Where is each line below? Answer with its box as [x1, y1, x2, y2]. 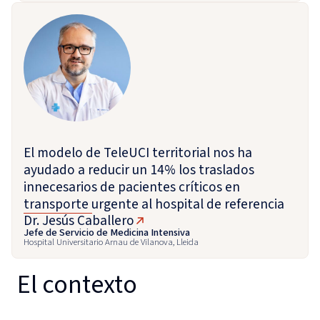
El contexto [17, 266, 137, 303]
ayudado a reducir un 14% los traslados [24, 159, 254, 180]
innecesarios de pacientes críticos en [24, 176, 240, 197]
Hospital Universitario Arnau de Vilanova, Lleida [24, 235, 199, 249]
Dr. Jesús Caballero [24, 210, 134, 231]
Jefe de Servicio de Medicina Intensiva [24, 224, 190, 240]
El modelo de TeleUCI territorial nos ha [24, 142, 252, 163]
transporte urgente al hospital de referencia [24, 194, 284, 214]
